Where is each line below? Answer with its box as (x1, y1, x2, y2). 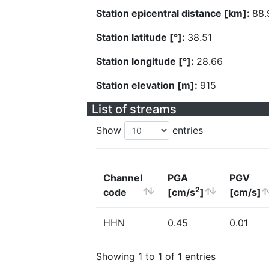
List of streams (92, 102, 177, 116)
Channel (103, 172, 142, 184)
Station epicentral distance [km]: (96, 7, 252, 19)
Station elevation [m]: (96, 79, 200, 91)
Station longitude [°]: (96, 55, 196, 67)
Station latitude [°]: (96, 31, 187, 43)
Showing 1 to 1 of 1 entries (96, 250, 216, 262)
